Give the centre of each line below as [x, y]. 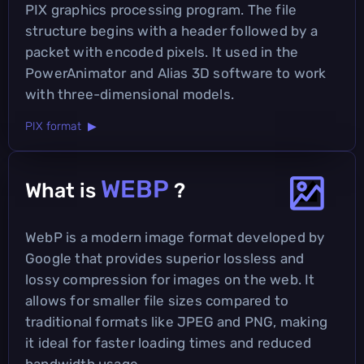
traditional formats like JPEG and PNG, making [177, 321]
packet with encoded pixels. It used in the [162, 52]
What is [63, 190]
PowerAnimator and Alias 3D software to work [176, 73]
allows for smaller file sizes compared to [157, 300]
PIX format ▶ [61, 126]
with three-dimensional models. [130, 94]
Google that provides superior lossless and [165, 258]
